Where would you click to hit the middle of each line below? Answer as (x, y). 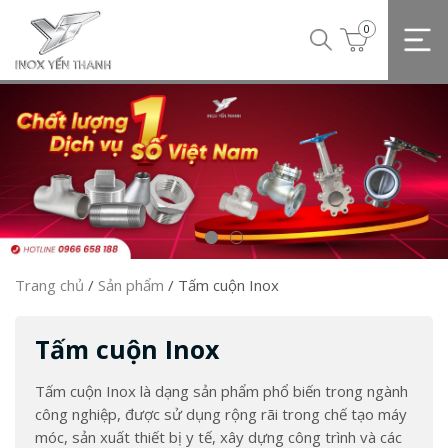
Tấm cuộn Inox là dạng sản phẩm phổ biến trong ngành (221, 391)
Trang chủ (49, 285)
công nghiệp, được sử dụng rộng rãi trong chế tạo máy (221, 414)
